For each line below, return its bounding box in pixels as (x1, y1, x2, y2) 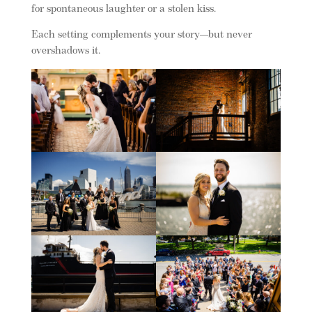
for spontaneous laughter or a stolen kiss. (31, 3, 216, 15)
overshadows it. (31, 45, 100, 56)
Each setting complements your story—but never (31, 29, 252, 40)
